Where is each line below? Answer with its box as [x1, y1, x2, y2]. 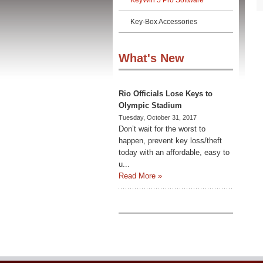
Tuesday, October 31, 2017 [119, 114, 197, 121]
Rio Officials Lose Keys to [119, 89, 213, 98]
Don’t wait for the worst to [119, 124, 205, 133]
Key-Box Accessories [130, 18, 197, 26]
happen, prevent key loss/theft [119, 136, 222, 145]
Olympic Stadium [119, 101, 182, 110]
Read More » [119, 171, 162, 180]
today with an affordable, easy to [119, 148, 230, 157]
